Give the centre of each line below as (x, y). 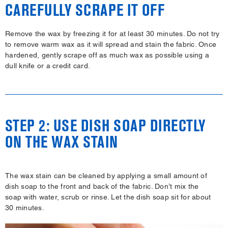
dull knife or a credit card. (48, 65)
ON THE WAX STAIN (62, 142)
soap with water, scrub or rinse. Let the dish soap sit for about (108, 197)
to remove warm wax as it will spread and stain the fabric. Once (111, 44)
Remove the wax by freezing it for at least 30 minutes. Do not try (112, 33)
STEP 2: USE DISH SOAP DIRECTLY (105, 125)
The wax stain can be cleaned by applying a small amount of (106, 175)
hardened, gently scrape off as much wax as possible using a (107, 55)
